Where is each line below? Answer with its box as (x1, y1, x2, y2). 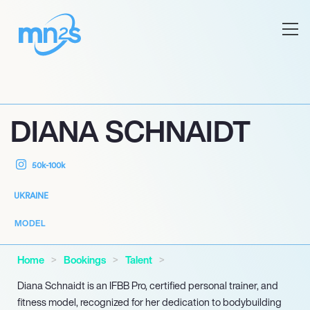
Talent (125, 253, 152, 267)
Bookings (64, 253, 106, 267)
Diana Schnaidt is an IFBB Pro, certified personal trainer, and (17, 278, 278, 293)
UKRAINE (14, 190, 48, 201)
